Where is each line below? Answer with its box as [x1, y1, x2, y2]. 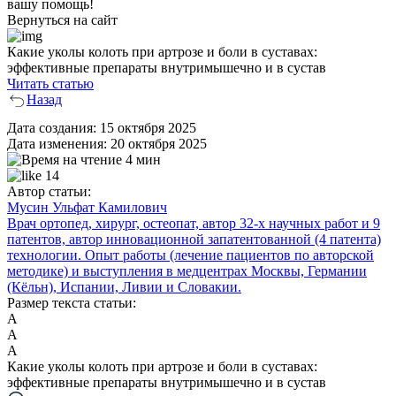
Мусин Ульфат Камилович [7, 200, 167, 215]
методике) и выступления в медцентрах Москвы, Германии [7, 263, 367, 278]
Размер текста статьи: [7, 295, 136, 310]
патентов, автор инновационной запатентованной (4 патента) [7, 232, 381, 247]
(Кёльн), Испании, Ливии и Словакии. [7, 279, 241, 294]
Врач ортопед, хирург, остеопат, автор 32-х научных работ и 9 [7, 216, 380, 231]
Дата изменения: [7, 136, 110, 151]
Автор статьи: [7, 184, 91, 199]
